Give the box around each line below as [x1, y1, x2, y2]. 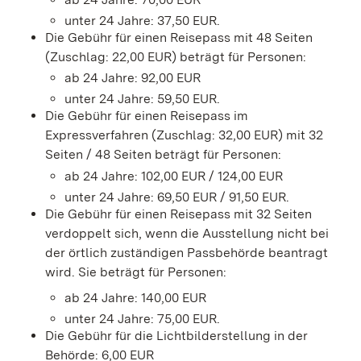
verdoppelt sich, [45, 225, 145, 241]
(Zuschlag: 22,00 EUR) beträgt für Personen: [45, 48, 306, 64]
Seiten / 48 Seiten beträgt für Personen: [45, 147, 281, 163]
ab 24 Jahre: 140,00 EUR [64, 289, 206, 305]
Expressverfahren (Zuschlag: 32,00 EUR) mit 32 [45, 127, 323, 143]
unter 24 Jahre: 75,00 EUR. [64, 310, 220, 326]
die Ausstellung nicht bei [180, 225, 329, 241]
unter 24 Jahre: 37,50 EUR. [64, 12, 220, 28]
